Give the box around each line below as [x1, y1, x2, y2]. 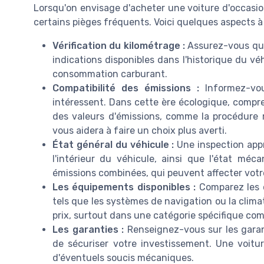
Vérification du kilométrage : [52, 40, 185, 52]
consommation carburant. [52, 68, 167, 80]
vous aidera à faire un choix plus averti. [52, 125, 227, 137]
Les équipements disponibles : [52, 181, 196, 193]
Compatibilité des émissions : [52, 82, 200, 94]
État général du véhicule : [52, 139, 174, 151]
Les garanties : [52, 224, 124, 236]
